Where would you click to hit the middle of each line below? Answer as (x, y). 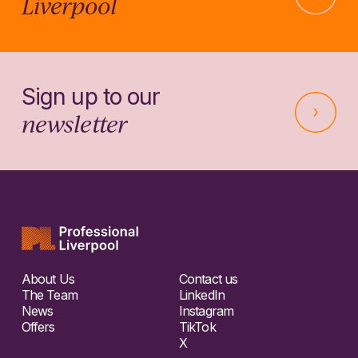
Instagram (207, 311)
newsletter (74, 124)
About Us (48, 279)
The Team (49, 295)
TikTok (197, 327)
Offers (38, 327)
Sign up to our (91, 97)
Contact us (209, 279)
